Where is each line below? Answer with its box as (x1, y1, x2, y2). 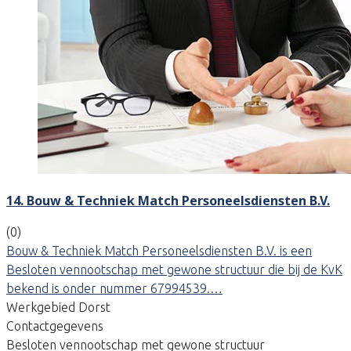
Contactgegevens (6, 318, 103, 333)
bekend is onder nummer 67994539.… (6, 280, 223, 295)
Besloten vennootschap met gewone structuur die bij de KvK (6, 262, 342, 277)
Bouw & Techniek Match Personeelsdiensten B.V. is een (6, 243, 312, 258)
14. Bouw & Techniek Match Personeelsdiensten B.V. (6, 191, 330, 209)
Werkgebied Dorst (6, 299, 110, 314)
